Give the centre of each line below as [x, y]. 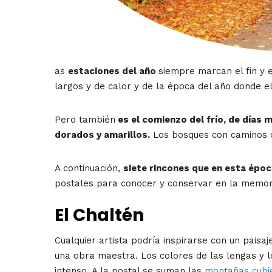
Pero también [85, 120]
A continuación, [89, 168]
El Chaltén [99, 215]
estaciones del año [113, 71]
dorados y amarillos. [102, 135]
